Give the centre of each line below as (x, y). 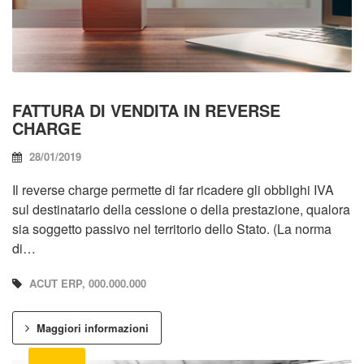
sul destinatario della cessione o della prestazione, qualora (181, 210)
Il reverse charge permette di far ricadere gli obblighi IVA (173, 190)
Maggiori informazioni (91, 328)
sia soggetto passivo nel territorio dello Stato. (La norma (172, 229)
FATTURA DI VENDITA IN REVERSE (146, 110)
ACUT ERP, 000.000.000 (88, 284)
